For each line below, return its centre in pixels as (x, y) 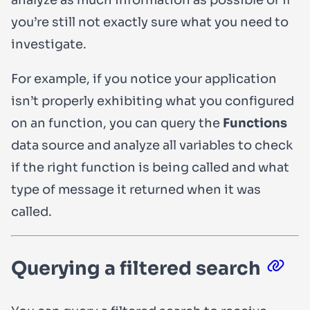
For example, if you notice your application (144, 79)
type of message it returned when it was (136, 189)
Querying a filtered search (136, 268)
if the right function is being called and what (150, 167)
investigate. (49, 44)
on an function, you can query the (117, 123)
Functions (255, 123)
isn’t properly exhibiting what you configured (153, 101)
